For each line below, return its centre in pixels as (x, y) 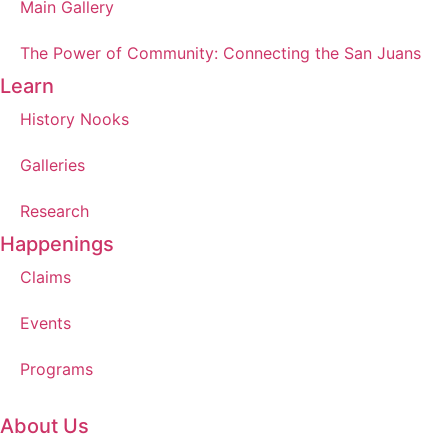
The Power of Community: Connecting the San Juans (220, 52)
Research (54, 210)
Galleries (52, 164)
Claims (45, 276)
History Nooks (74, 118)
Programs (56, 368)
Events (45, 322)
